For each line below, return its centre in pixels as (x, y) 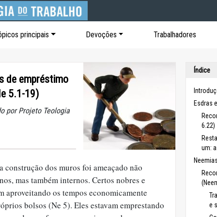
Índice (202, 70)
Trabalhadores (175, 35)
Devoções (101, 35)
